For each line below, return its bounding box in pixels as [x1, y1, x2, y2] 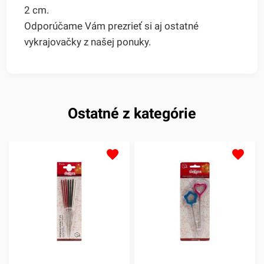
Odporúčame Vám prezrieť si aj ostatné [24, 20, 199, 32]
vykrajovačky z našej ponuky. [24, 36, 151, 48]
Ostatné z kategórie [68, 105, 196, 123]
